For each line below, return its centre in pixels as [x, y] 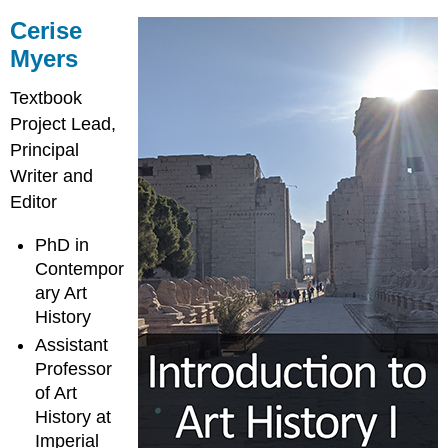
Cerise [46, 30]
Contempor [80, 268]
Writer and [52, 176]
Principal [45, 150]
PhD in [62, 244]
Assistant [72, 345]
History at [73, 417]
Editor [34, 202]
